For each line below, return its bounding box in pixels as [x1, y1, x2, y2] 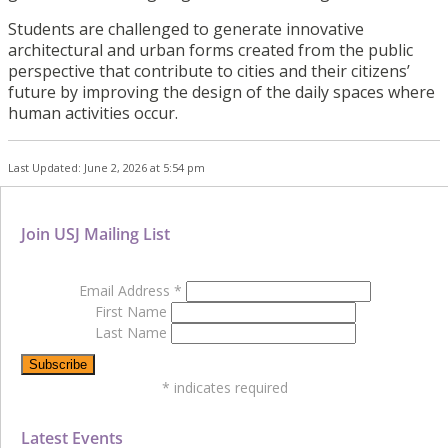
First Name [94, 302, 171, 322]
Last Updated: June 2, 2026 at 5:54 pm [8, 160, 205, 176]
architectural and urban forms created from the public [8, 39, 413, 62]
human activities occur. [8, 102, 178, 125]
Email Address [79, 281, 174, 301]
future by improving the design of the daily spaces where [8, 81, 435, 104]
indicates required [170, 378, 288, 398]
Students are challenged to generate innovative [8, 18, 364, 41]
